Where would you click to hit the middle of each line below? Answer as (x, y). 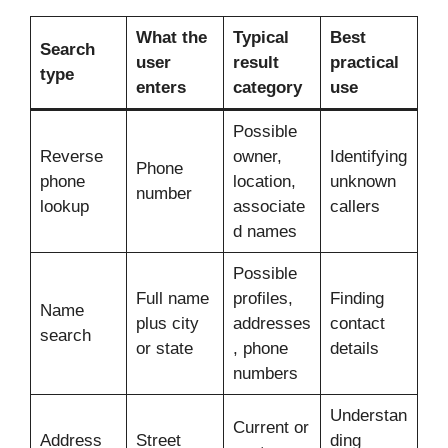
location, (264, 182)
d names (264, 232)
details (354, 349)
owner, (257, 157)
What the (171, 38)
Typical (260, 38)
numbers (265, 374)
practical (364, 63)
